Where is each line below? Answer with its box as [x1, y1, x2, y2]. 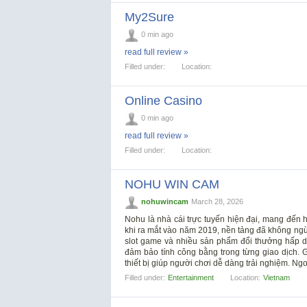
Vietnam [263, 273, 290, 282]
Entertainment [168, 273, 214, 282]
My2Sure [125, 10, 174, 24]
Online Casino [125, 93, 202, 108]
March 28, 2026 [191, 197, 243, 206]
